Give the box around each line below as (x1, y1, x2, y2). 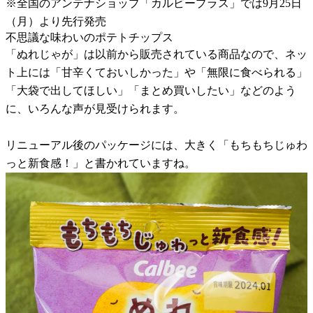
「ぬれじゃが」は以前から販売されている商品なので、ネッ (6, 48, 307, 61)
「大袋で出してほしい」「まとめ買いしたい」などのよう (6, 85, 296, 97)
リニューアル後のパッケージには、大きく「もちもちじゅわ (6, 139, 307, 152)
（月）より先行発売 (6, 15, 106, 28)
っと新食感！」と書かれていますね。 (6, 157, 196, 170)
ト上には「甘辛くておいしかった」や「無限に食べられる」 (6, 66, 307, 79)
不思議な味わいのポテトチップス (6, 31, 173, 44)
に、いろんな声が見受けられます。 (6, 103, 184, 115)
